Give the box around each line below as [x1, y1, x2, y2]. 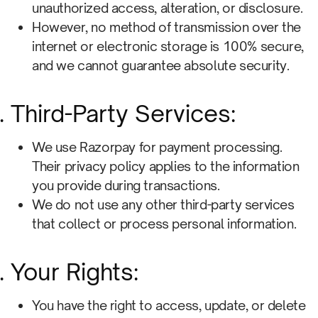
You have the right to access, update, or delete [32, 297, 306, 313]
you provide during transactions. [32, 177, 220, 193]
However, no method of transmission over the [32, 19, 301, 35]
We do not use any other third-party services [32, 197, 295, 212]
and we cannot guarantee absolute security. [32, 57, 290, 73]
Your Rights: [11, 258, 138, 286]
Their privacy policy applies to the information [32, 158, 300, 174]
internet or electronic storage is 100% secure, [32, 38, 304, 54]
